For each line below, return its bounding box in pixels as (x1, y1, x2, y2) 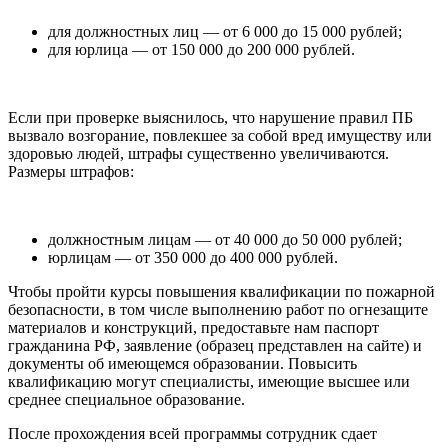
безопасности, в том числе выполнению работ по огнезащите (8, 300, 428, 318)
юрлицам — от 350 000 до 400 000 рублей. (48, 248, 338, 266)
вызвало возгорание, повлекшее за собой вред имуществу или (8, 126, 432, 144)
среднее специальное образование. (8, 390, 245, 408)
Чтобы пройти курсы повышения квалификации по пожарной (8, 282, 435, 300)
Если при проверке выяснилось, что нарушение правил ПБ (8, 108, 413, 126)
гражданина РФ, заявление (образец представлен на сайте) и (8, 336, 422, 354)
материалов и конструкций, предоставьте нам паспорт (8, 318, 379, 336)
